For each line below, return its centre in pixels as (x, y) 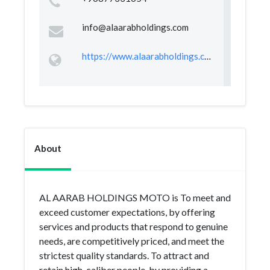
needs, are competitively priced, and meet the (132, 241)
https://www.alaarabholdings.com (207, 56)
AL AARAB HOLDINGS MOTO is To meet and (135, 197)
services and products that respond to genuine (133, 226)
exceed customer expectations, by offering (127, 212)
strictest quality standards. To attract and (124, 255)
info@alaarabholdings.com (135, 27)
